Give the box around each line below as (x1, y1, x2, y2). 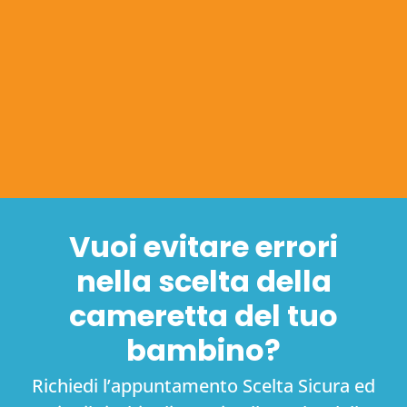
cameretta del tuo (69, 295, 338, 337)
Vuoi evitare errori (69, 226, 338, 268)
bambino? (126, 330, 281, 372)
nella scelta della (75, 261, 332, 303)
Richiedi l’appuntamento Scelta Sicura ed (32, 373, 375, 399)
